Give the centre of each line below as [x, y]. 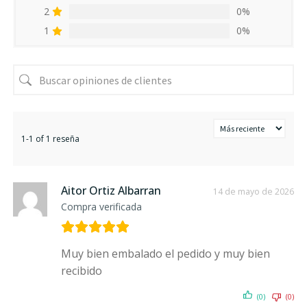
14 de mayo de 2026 [253, 192]
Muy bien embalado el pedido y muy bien [166, 254]
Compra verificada [102, 207]
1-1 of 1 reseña [51, 139]
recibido [82, 271]
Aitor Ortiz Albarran [111, 191]
